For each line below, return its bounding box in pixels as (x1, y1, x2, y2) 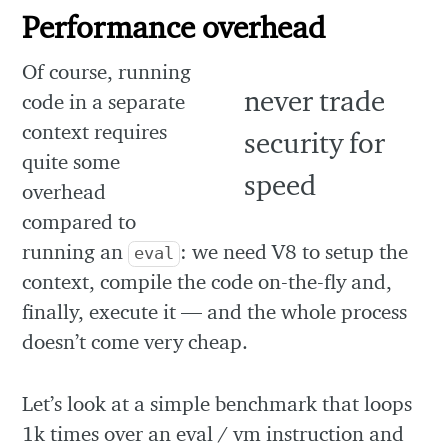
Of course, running (22, 59, 192, 85)
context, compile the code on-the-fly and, (22, 269, 393, 295)
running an (22, 239, 129, 265)
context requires (22, 119, 168, 145)
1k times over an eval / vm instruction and (22, 420, 405, 446)
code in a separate (22, 89, 186, 115)
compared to (22, 209, 137, 235)
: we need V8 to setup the (180, 239, 409, 265)
